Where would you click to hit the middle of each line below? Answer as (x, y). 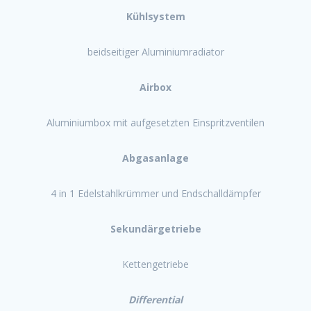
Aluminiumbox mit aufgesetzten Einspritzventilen (155, 122)
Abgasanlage (155, 158)
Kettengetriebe (155, 264)
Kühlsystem (155, 16)
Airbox (155, 87)
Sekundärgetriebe (155, 228)
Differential (155, 299)
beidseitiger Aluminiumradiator (155, 51)
